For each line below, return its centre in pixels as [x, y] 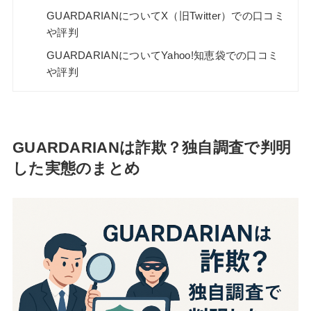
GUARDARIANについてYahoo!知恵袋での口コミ [162, 56]
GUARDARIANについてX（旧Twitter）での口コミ [165, 16]
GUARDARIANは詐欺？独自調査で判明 [152, 148]
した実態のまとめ [76, 169]
